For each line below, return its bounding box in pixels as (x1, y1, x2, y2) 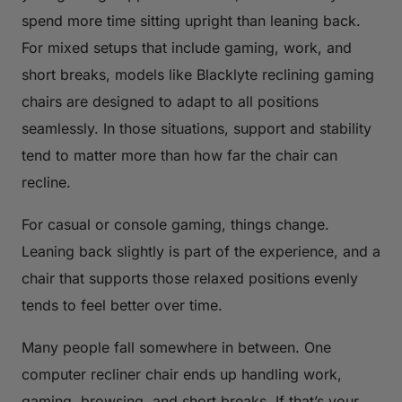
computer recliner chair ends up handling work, (22, 364, 342, 383)
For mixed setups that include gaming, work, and (22, 38, 352, 57)
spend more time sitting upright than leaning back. (22, 11, 361, 30)
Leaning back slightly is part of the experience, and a (22, 241, 380, 260)
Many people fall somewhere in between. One (22, 337, 331, 356)
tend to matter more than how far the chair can (22, 145, 337, 164)
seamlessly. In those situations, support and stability (22, 118, 371, 137)
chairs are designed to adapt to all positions (22, 92, 319, 110)
